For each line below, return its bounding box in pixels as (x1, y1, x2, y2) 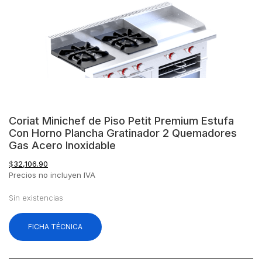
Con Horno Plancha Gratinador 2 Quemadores (9, 126, 237, 139)
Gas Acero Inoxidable (9, 138, 116, 151)
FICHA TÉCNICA (28, 222, 82, 231)
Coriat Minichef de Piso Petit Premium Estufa (9, 113, 234, 127)
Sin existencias (9, 193, 63, 202)
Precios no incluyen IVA (9, 170, 95, 180)
